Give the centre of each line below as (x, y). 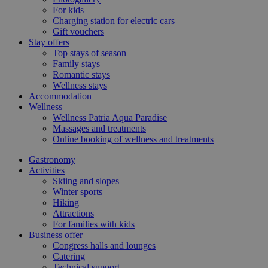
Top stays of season (89, 53)
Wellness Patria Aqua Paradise (110, 117)
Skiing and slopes (86, 181)
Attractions (73, 213)
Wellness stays (80, 85)
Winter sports (77, 191)
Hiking (66, 202)
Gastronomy (52, 159)
